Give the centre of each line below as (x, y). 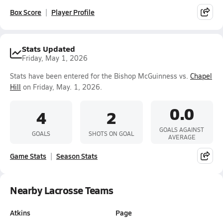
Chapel (201, 76)
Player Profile (73, 12)
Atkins (20, 213)
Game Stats (28, 156)
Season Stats (77, 156)
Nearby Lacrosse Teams (62, 190)
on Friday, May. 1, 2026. (61, 87)
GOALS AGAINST (182, 129)
